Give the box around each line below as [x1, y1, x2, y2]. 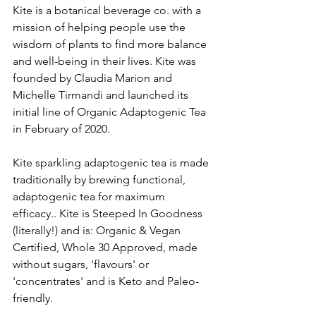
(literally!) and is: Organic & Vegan [13, 223, 183, 237]
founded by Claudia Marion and [13, 71, 175, 85]
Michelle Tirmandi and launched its [13, 87, 191, 102]
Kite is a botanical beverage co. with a [13, 3, 204, 17]
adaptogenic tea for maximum [13, 189, 168, 203]
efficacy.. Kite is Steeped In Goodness [13, 206, 205, 220]
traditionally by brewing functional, [13, 172, 191, 186]
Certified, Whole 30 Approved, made [13, 240, 200, 254]
